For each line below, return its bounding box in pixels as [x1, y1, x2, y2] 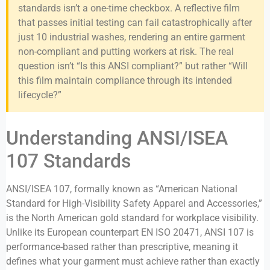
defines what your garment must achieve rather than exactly [6, 256, 260, 268]
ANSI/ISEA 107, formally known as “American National [6, 183, 237, 195]
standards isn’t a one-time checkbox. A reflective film [18, 2, 240, 14]
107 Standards [6, 149, 131, 173]
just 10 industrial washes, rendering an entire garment [18, 31, 245, 43]
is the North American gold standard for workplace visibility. [6, 212, 259, 224]
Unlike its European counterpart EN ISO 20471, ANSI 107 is [6, 227, 254, 239]
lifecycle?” [18, 89, 61, 101]
